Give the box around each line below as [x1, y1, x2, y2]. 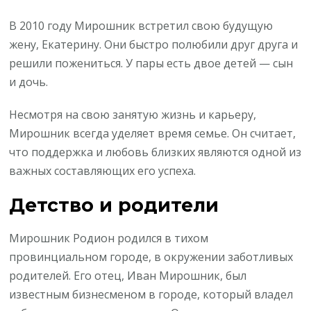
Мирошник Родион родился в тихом [9, 230, 209, 246]
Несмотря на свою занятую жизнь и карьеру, [9, 107, 257, 123]
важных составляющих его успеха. [9, 163, 196, 179]
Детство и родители [9, 194, 219, 217]
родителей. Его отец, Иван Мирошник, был [9, 267, 247, 283]
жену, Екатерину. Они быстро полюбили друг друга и [9, 37, 299, 53]
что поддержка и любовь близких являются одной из [9, 144, 302, 160]
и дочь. [9, 74, 49, 90]
